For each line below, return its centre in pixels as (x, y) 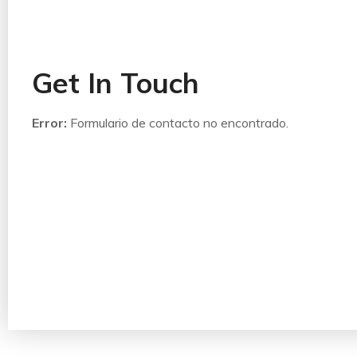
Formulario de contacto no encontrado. (178, 122)
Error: (49, 122)
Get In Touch (116, 82)
